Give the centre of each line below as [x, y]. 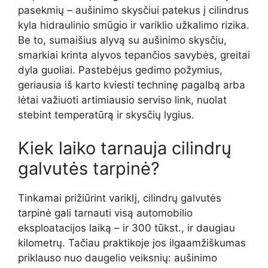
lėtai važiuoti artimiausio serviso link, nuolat [122, 100]
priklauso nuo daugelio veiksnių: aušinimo [118, 258]
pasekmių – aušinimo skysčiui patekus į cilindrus [133, 10]
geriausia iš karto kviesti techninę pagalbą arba [132, 85]
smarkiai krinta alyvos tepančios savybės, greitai [134, 55]
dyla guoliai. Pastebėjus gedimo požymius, [120, 70]
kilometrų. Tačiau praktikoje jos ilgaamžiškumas [132, 243]
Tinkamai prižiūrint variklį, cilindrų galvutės [120, 198]
